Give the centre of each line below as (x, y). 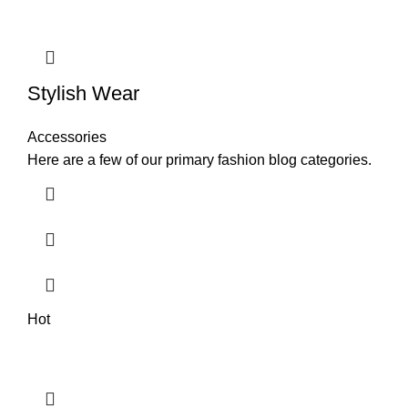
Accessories (67, 137)
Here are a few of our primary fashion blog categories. (199, 160)
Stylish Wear (83, 93)
